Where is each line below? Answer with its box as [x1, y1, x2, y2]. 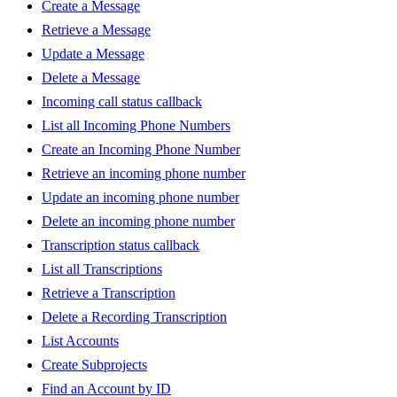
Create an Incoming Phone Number [42, 142, 240, 158]
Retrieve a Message [42, 22, 151, 38]
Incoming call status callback [42, 94, 202, 110]
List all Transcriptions [42, 261, 162, 277]
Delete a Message [42, 70, 140, 86]
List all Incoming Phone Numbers [42, 118, 230, 134]
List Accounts [42, 333, 119, 349]
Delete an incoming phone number [42, 214, 235, 230]
